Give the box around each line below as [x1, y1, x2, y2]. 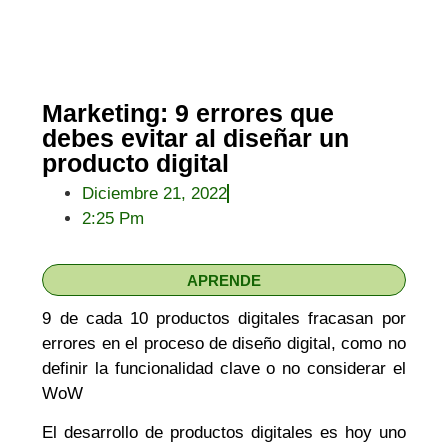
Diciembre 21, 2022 [82, 183, 228, 203]
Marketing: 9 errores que [42, 98, 335, 127]
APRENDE [187, 271, 261, 289]
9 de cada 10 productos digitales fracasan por [42, 308, 406, 328]
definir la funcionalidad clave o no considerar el [42, 358, 406, 378]
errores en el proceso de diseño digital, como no [42, 333, 406, 353]
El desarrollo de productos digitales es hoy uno [42, 423, 406, 443]
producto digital [42, 148, 230, 177]
